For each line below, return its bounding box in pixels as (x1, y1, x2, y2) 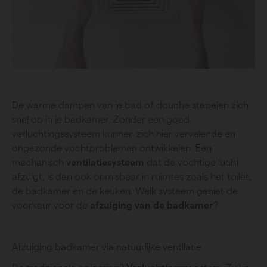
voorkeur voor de (12, 200, 90, 211)
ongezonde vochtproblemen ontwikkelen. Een (12, 142, 212, 154)
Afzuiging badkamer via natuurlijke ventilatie (12, 241, 201, 253)
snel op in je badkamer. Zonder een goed (12, 114, 190, 125)
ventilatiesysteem (66, 157, 144, 168)
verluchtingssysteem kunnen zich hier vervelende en (12, 128, 235, 139)
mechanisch (12, 157, 66, 168)
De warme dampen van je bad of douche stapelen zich (12, 100, 249, 111)
